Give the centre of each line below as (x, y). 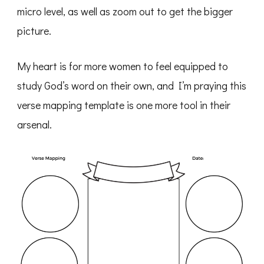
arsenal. (34, 125)
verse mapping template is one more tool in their (124, 105)
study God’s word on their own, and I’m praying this (132, 86)
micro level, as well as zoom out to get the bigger (125, 11)
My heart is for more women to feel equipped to (123, 66)
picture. (34, 31)
